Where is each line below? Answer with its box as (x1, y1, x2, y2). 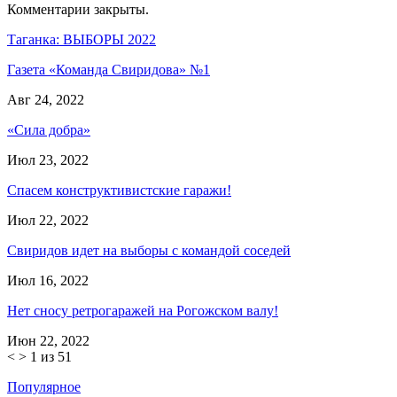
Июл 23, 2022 (7, 152, 89, 167)
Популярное (7, 378, 81, 394)
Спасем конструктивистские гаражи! (7, 182, 231, 198)
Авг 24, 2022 (7, 91, 84, 107)
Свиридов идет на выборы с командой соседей (7, 242, 291, 258)
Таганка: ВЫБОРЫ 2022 (7, 31, 156, 47)
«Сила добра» (7, 121, 90, 137)
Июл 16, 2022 (7, 272, 89, 288)
